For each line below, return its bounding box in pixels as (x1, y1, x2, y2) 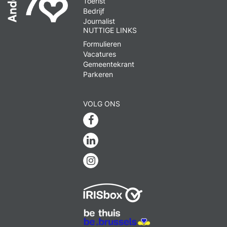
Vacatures (83, 50, 117, 58)
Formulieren (83, 40, 122, 48)
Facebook (93, 113, 140, 126)
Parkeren (83, 70, 113, 79)
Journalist (83, 17, 116, 25)
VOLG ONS (83, 99, 121, 108)
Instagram (94, 154, 141, 166)
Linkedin (94, 134, 135, 146)
